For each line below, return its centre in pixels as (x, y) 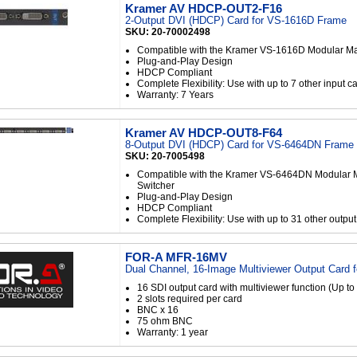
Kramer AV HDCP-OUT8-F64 (204, 133)
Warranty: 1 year (173, 332)
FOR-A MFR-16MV (176, 257)
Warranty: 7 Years (175, 95)
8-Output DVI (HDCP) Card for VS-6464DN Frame (239, 145)
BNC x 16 (158, 310)
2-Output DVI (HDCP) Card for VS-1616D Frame (236, 20)
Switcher (156, 186)
